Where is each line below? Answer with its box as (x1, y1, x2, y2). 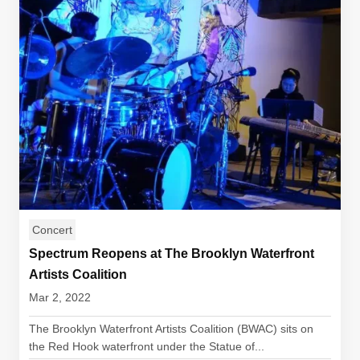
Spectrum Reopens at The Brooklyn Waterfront (29, 247, 314, 260)
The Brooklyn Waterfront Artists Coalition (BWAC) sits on (29, 322, 313, 335)
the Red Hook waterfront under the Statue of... (29, 340, 264, 353)
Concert (32, 223, 72, 236)
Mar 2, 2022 (29, 291, 91, 304)
